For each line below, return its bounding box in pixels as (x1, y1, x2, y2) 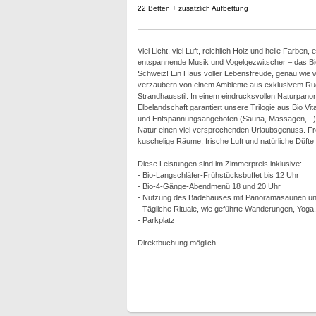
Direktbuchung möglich (137, 238, 216, 247)
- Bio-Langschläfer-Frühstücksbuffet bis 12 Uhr (137, 171, 299, 179)
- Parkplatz (137, 216, 175, 224)
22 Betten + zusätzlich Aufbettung (137, 4, 248, 12)
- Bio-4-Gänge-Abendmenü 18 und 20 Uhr (137, 182, 281, 190)
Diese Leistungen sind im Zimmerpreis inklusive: (137, 159, 302, 168)
